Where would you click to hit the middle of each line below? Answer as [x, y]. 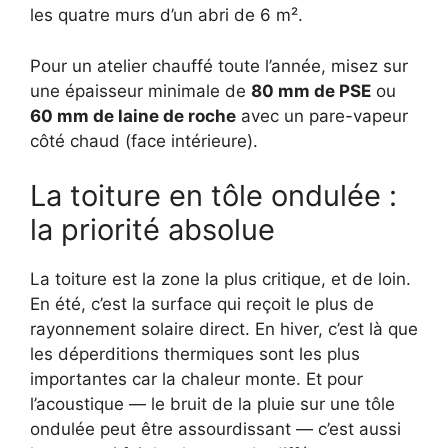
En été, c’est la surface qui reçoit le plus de [202, 304]
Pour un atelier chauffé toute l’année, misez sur [219, 65]
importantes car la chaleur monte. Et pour [196, 379]
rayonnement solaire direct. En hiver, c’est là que [224, 329]
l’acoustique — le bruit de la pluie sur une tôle [212, 404]
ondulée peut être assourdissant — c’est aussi [215, 429]
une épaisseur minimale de [140, 90]
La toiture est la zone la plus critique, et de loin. [220, 279]
